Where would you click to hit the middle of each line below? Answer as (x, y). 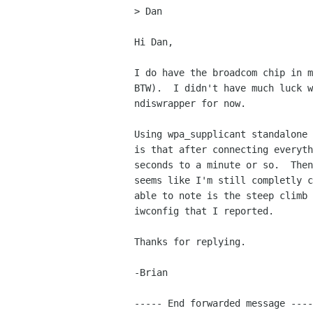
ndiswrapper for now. (190, 104)
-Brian (151, 273)
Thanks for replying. (190, 242)
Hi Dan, (154, 42)
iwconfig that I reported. (204, 211)
